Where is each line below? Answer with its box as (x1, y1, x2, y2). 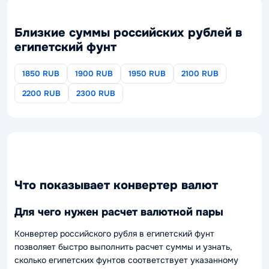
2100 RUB (181, 68, 219, 79)
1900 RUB (75, 68, 113, 79)
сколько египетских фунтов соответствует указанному (14, 254, 238, 265)
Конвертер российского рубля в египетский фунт (14, 228, 214, 239)
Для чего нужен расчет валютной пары (14, 205, 223, 219)
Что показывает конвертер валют (14, 177, 218, 193)
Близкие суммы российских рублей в (14, 25, 242, 40)
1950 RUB (128, 68, 166, 79)
